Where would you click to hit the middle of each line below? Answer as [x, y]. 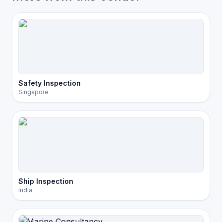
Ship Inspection [46, 181]
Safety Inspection [50, 83]
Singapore [33, 92]
